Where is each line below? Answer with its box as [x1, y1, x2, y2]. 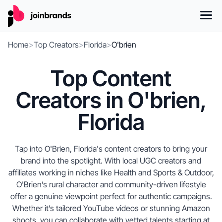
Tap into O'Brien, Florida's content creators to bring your [15, 144, 207, 154]
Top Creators [34, 40, 79, 50]
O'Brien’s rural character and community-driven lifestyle [16, 179, 206, 189]
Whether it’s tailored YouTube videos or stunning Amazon [12, 203, 210, 213]
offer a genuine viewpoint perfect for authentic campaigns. [10, 191, 212, 201]
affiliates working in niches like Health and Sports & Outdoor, [8, 167, 214, 177]
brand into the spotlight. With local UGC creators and [21, 156, 201, 166]
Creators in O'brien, [15, 87, 207, 113]
